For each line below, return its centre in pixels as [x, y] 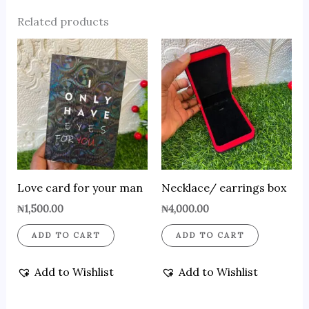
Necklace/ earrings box [224, 188]
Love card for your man [80, 188]
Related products [63, 22]
